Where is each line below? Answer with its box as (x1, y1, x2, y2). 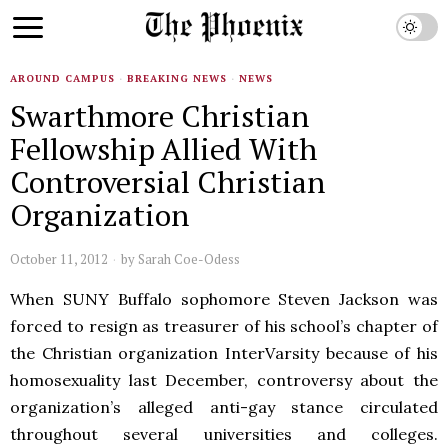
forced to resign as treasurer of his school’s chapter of (10, 316, 438, 336)
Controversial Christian (10, 162, 325, 202)
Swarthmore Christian (10, 96, 309, 136)
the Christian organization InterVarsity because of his (10, 343, 438, 363)
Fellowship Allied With (10, 129, 317, 169)
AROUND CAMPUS (10, 72, 115, 85)
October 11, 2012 (10, 250, 108, 268)
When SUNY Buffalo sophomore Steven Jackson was (10, 289, 438, 309)
